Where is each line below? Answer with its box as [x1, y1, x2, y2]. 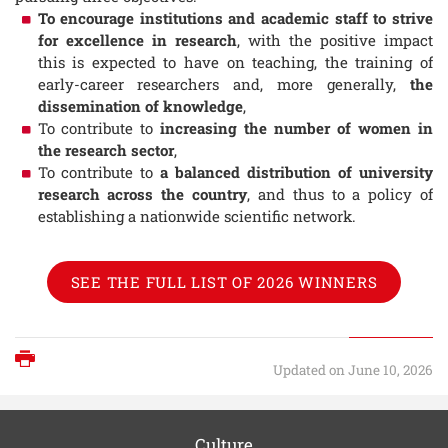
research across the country [37, 184, 247, 205]
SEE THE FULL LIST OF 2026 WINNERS [70, 271, 378, 292]
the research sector [37, 140, 174, 161]
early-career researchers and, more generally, [37, 74, 410, 95]
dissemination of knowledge [37, 96, 243, 117]
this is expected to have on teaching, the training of [37, 52, 433, 73]
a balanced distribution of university [160, 162, 434, 183]
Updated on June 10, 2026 [273, 360, 433, 379]
